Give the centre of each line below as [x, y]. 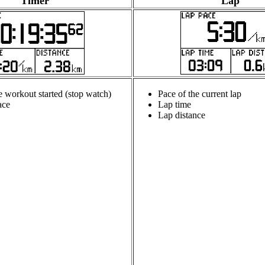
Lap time [174, 105]
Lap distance [182, 115]
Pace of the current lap [200, 94]
